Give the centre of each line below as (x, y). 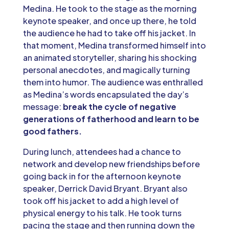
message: (43, 106)
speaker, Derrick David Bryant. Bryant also (105, 188)
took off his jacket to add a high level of (101, 200)
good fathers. (52, 131)
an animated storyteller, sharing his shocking (110, 57)
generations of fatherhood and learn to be (111, 119)
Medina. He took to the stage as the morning (110, 8)
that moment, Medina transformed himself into (114, 45)
